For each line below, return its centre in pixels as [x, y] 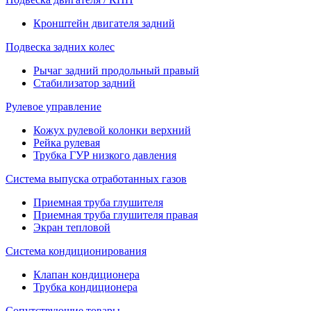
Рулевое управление [53, 106]
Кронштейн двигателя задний [104, 23]
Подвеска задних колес [60, 47]
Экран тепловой [72, 227]
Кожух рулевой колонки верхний [112, 130]
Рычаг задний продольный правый [116, 70]
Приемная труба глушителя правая [116, 215]
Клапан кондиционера [86, 274]
